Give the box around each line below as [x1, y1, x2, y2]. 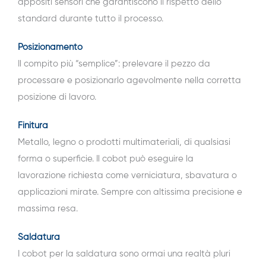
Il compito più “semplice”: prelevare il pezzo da [18, 59, 210, 69]
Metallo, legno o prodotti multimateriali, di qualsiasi [18, 138, 230, 147]
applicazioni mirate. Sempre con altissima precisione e [18, 188, 242, 197]
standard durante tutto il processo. [18, 14, 163, 24]
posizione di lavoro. [18, 93, 96, 102]
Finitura [18, 121, 48, 131]
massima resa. [18, 204, 78, 214]
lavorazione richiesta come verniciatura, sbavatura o [18, 171, 237, 180]
